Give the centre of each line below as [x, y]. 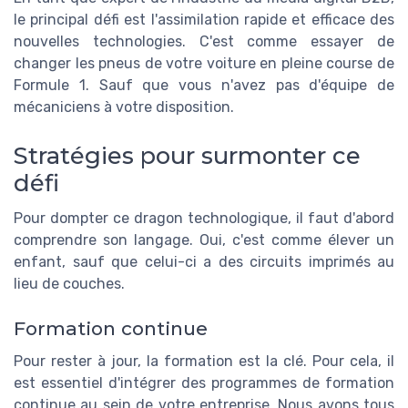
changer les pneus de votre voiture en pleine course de [204, 64]
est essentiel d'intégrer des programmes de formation [204, 382]
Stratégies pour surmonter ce [187, 156]
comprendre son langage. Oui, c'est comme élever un [204, 240]
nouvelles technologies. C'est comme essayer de [204, 42]
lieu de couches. [69, 284]
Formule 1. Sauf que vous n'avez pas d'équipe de [204, 86]
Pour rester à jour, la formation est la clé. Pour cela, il [204, 361]
